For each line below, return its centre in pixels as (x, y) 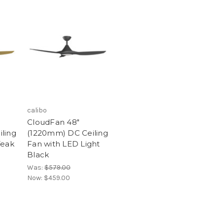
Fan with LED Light (64, 144)
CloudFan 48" (53, 122)
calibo (37, 110)
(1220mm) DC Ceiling (68, 133)
